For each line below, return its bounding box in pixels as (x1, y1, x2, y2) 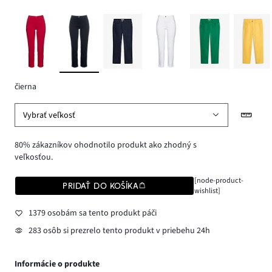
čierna (15, 80, 36, 93)
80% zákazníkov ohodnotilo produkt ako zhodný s (15, 139, 197, 152)
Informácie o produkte (15, 258, 100, 271)
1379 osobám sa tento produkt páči (28, 206, 157, 219)
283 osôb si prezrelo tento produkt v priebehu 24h (28, 225, 210, 237)
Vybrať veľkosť (23, 109, 76, 121)
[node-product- (194, 175, 243, 186)
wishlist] (194, 185, 220, 197)
